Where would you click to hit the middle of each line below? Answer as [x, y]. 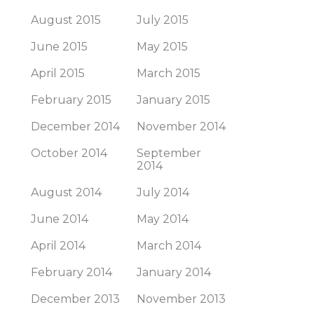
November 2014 [181, 127]
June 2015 [59, 47]
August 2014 [66, 192]
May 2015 [162, 47]
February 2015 [71, 100]
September [169, 153]
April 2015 [58, 73]
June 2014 [60, 219]
